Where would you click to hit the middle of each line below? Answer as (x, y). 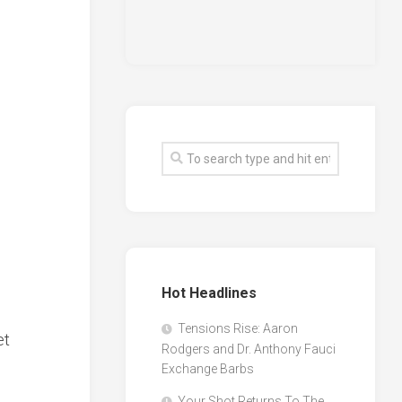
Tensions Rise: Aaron (238, 329)
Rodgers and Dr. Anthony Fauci (249, 350)
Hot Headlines (210, 293)
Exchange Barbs (208, 369)
